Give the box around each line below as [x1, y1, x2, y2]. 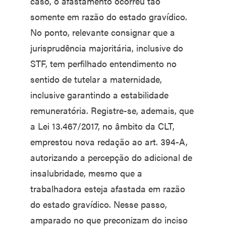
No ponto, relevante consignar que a [30, 26, 175, 39]
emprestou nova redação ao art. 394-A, [30, 135, 188, 148]
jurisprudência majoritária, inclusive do [30, 41, 183, 54]
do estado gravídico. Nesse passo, [30, 198, 167, 211]
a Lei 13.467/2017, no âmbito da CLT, [30, 120, 175, 133]
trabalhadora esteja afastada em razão [30, 182, 185, 195]
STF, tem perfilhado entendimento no [30, 57, 177, 70]
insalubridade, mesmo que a [30, 166, 142, 180]
